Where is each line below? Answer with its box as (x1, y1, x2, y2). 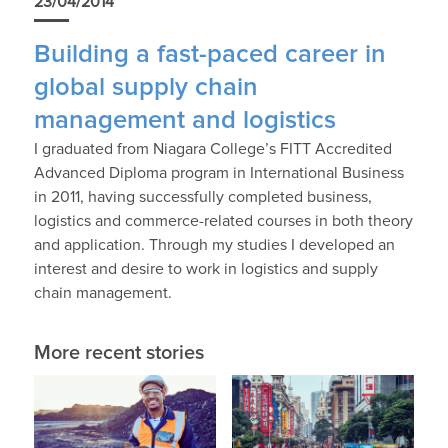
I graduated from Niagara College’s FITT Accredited (33, 140, 392, 157)
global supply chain (33, 74, 258, 100)
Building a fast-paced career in (33, 41, 386, 67)
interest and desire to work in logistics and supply (33, 260, 378, 277)
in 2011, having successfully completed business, (33, 188, 372, 205)
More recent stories (33, 342, 204, 363)
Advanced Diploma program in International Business (33, 164, 404, 181)
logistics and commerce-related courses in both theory (33, 212, 413, 229)
